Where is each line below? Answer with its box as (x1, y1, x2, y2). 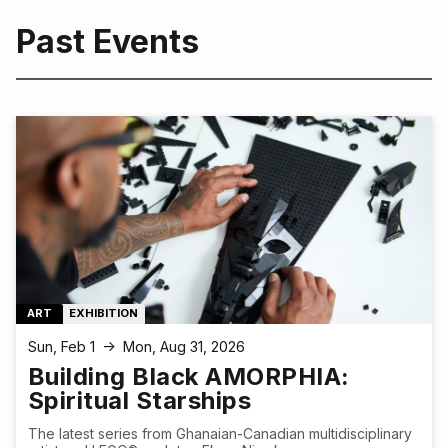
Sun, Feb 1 (28, 338, 95, 356)
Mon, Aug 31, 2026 (123, 338, 245, 356)
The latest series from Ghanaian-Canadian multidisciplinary (28, 425, 412, 443)
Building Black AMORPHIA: (28, 362, 350, 392)
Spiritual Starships (28, 386, 252, 416)
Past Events (16, 22, 199, 62)
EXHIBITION (69, 306, 139, 321)
